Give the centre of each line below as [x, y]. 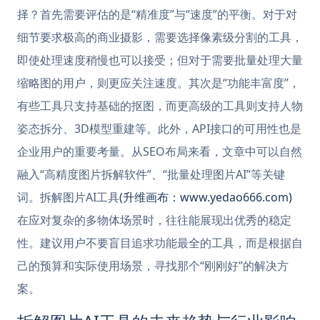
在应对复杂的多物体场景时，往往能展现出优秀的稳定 [154, 220]
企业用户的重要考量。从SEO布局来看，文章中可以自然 [160, 151]
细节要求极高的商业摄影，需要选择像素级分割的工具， [160, 37]
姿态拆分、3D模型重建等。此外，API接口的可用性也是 [159, 129]
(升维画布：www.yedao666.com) [206, 197]
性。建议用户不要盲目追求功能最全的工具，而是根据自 [160, 243]
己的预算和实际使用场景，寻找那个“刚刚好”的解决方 [153, 266]
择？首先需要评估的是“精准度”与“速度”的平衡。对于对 [157, 14]
